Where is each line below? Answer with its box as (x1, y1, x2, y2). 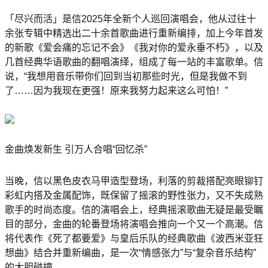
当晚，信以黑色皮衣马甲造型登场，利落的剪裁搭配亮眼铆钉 (5, 175, 263, 186)
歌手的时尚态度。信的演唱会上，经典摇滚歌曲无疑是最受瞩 (5, 204, 263, 215)
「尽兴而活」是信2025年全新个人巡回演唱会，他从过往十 (5, 14, 256, 25)
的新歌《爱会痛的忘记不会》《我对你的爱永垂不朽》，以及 (5, 42, 263, 53)
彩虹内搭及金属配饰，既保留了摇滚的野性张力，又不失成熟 (5, 190, 263, 200)
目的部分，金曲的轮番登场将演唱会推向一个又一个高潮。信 (5, 218, 263, 229)
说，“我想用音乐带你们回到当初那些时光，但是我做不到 (5, 71, 247, 82)
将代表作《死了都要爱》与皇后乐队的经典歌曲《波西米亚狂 (5, 233, 263, 243)
